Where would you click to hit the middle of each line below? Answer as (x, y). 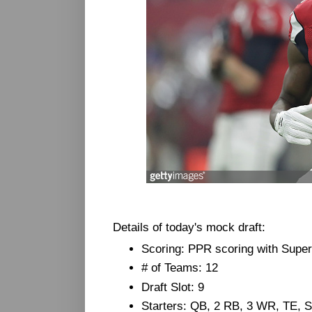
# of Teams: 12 (180, 268)
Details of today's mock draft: (189, 227)
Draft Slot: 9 (173, 287)
